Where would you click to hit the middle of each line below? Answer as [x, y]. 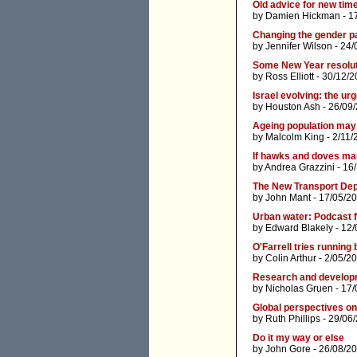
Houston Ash [293, 107]
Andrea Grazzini [300, 168]
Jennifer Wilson [299, 47]
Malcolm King [295, 137]
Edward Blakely [299, 228]
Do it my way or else [298, 338]
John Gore [288, 349]
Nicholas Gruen [299, 289]
